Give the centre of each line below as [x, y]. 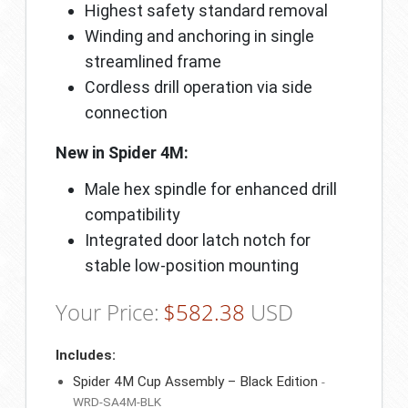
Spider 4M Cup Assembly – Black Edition [196, 382]
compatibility [133, 215]
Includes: [86, 356]
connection [126, 113]
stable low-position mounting [192, 266]
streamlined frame [153, 62]
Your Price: [107, 312]
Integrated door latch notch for [198, 240]
